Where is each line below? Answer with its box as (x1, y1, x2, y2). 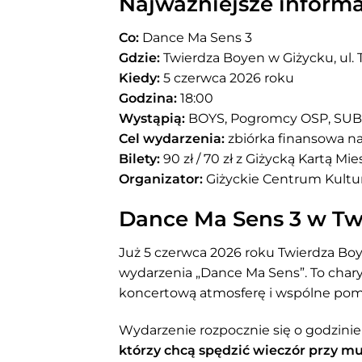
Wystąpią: (119, 110, 185, 126)
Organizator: (119, 170, 203, 187)
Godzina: (119, 90, 177, 106)
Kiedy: (119, 69, 160, 86)
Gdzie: (119, 49, 160, 65)
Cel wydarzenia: (119, 130, 225, 146)
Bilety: (119, 150, 160, 166)
